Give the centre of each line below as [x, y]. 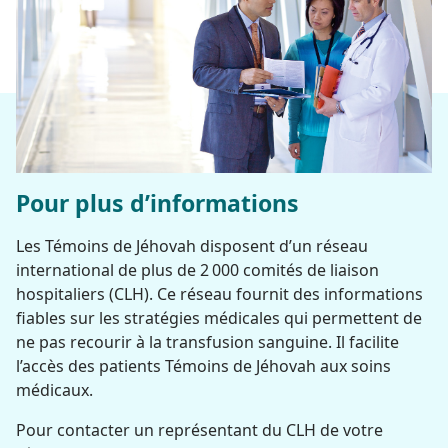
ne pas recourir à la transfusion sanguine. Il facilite [207, 341]
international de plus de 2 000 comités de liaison [197, 269]
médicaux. [54, 389]
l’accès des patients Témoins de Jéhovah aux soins [203, 365]
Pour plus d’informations [157, 202]
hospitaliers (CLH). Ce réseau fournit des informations [219, 293]
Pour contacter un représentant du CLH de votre [199, 429]
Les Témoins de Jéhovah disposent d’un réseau [192, 245]
